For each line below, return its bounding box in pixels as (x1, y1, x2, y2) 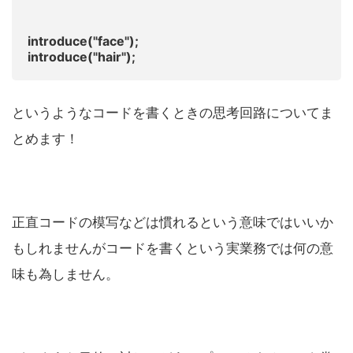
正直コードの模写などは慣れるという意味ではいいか (12, 214, 333, 231)
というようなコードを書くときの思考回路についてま (12, 105, 333, 121)
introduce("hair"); (28, 49, 136, 65)
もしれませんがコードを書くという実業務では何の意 (12, 240, 333, 257)
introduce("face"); (28, 33, 139, 50)
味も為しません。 (12, 266, 119, 283)
